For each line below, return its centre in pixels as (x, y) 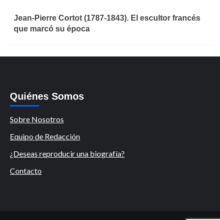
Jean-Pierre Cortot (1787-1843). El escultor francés (107, 18)
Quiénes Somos (47, 96)
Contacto (26, 171)
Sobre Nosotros (37, 119)
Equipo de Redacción (45, 137)
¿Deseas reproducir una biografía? (67, 154)
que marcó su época (52, 29)
